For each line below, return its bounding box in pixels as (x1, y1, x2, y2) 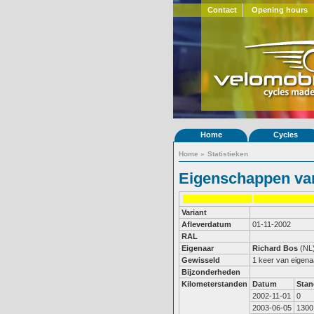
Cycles (273, 130, 298, 139)
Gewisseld (182, 256, 220, 264)
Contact (207, 6, 237, 14)
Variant (182, 208, 207, 217)
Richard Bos (252, 244, 298, 252)
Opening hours (252, 6, 308, 14)
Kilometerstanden (182, 280, 247, 288)
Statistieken (207, 150, 248, 158)
